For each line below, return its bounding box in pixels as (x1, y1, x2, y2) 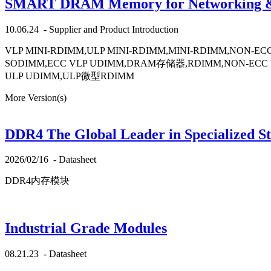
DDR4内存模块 (5, 175, 70, 186)
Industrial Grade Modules (5, 220, 167, 237)
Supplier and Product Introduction (49, 24, 178, 34)
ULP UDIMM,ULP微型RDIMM (5, 70, 134, 81)
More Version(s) (5, 92, 67, 103)
